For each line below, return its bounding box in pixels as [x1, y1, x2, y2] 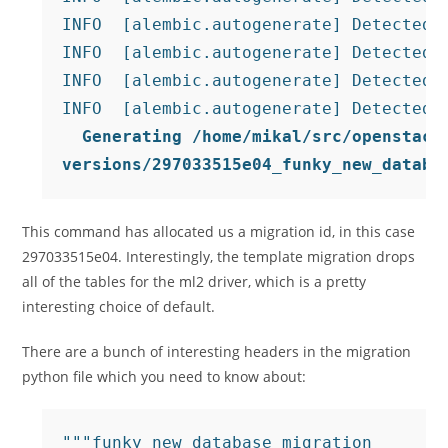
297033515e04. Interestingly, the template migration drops [22, 247, 416, 266]
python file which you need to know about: [22, 367, 307, 386]
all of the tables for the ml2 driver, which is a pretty [22, 272, 367, 291]
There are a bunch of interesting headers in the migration [22, 342, 412, 361]
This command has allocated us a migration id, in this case [22, 222, 416, 241]
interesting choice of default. [22, 297, 216, 316]
